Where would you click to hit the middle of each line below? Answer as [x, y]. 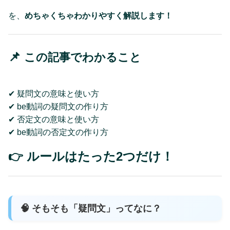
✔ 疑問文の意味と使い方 [54, 93]
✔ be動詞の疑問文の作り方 [58, 106]
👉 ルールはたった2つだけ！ [91, 157]
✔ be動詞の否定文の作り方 [58, 132]
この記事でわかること [83, 57]
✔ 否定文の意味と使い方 [54, 119]
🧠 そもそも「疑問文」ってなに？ [90, 208]
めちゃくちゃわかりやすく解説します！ [99, 16]
